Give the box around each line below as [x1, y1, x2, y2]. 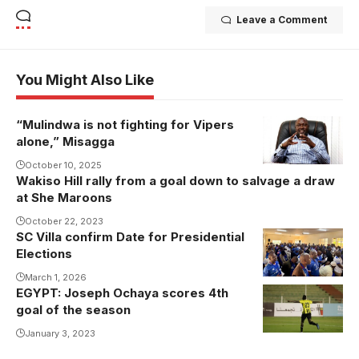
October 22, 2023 [25, 215, 103, 227]
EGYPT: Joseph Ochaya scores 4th [16, 284, 228, 301]
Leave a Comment [236, 13, 327, 26]
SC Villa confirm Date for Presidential [16, 228, 244, 244]
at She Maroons [16, 189, 112, 205]
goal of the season [16, 301, 131, 317]
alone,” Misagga [16, 133, 115, 149]
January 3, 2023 [25, 327, 95, 339]
